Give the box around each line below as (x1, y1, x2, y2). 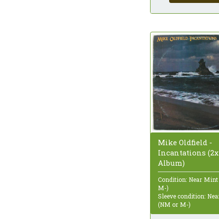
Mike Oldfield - (158, 137, 212, 147)
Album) (158, 157, 185, 168)
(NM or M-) (158, 200, 191, 208)
